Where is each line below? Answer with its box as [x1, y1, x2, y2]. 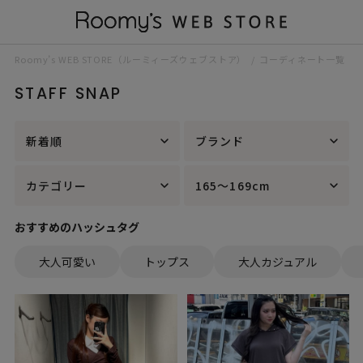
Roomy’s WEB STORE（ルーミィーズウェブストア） [15, 53, 247, 66]
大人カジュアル [238, 254, 317, 270]
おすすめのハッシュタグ [15, 219, 139, 235]
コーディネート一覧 [259, 53, 346, 66]
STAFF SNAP [15, 83, 122, 105]
